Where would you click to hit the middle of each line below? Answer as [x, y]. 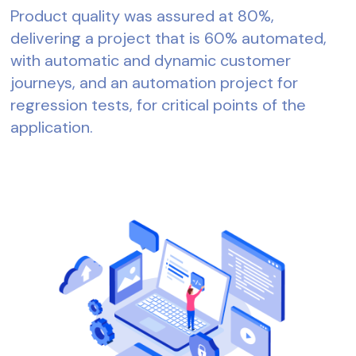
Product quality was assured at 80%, [143, 15]
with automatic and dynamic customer [151, 60]
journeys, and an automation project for [155, 82]
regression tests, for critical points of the [159, 104]
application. [52, 127]
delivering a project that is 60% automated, [169, 38]
